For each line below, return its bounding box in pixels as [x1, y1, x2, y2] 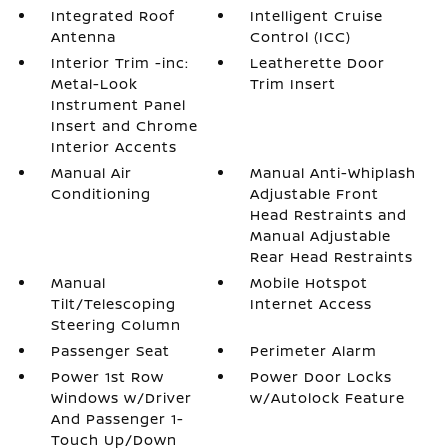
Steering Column [50, 315, 181, 334]
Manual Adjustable [250, 226, 392, 245]
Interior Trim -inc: [50, 53, 189, 72]
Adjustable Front [250, 184, 380, 203]
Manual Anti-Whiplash [250, 163, 417, 182]
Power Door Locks [250, 367, 393, 386]
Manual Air [50, 163, 132, 182]
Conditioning [50, 184, 151, 203]
